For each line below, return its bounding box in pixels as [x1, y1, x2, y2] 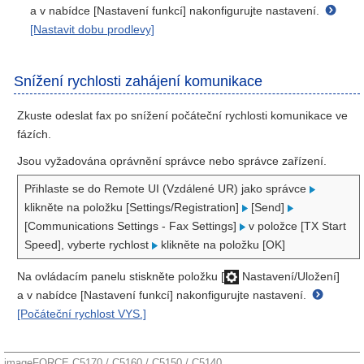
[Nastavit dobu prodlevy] [30, 23, 154, 36]
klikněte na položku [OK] [158, 238, 285, 251]
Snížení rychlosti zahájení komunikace [14, 73, 262, 89]
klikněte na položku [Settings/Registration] [24, 201, 242, 214]
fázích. [17, 128, 51, 141]
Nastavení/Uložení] [239, 270, 340, 283]
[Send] [248, 201, 288, 214]
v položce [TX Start [245, 219, 346, 232]
